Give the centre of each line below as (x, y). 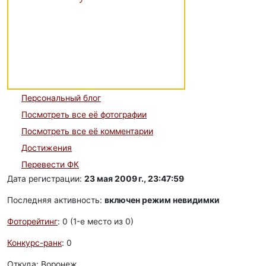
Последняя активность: (56, 200)
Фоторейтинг (32, 221)
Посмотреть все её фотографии (84, 115)
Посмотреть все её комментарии (87, 131)
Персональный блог (61, 98)
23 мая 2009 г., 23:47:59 (134, 179)
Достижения (47, 148)
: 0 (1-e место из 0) (96, 221)
